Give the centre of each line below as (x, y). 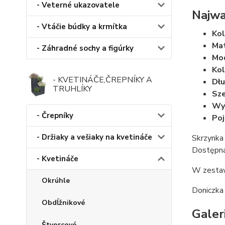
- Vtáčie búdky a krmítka (82, 27)
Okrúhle (56, 181)
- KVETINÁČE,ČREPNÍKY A (102, 80)
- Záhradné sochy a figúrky (85, 48)
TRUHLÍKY (72, 89)
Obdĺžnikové (63, 203)
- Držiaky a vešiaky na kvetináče (94, 137)
